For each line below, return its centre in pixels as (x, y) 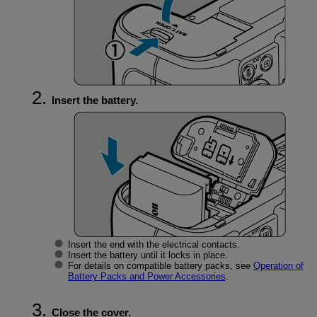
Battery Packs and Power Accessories (146, 277)
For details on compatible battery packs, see (160, 266)
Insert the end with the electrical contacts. (154, 245)
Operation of (278, 266)
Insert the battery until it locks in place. (148, 255)
